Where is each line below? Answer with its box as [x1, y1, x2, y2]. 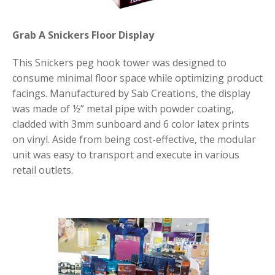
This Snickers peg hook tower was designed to [12, 56, 227, 70]
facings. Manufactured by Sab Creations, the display [12, 87, 250, 101]
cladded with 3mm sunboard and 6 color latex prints [12, 117, 249, 131]
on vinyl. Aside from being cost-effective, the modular [12, 133, 256, 147]
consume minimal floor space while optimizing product [12, 71, 263, 85]
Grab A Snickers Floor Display [12, 28, 154, 42]
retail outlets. [12, 163, 73, 177]
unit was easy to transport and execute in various [12, 148, 239, 162]
